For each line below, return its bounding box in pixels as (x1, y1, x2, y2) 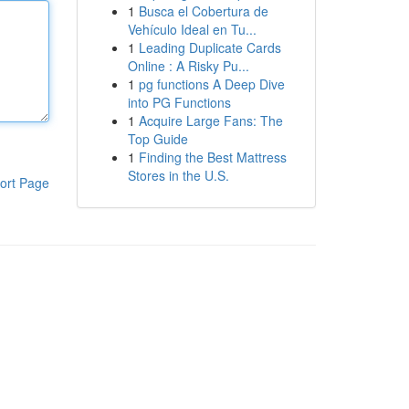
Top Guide (127, 130, 188, 148)
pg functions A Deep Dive (138, 75, 285, 93)
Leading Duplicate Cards (138, 38, 281, 57)
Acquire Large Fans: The (138, 111, 283, 130)
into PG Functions (127, 93, 231, 111)
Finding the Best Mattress (138, 148, 287, 166)
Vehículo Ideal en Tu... (127, 20, 257, 38)
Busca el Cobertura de (138, 2, 268, 20)
